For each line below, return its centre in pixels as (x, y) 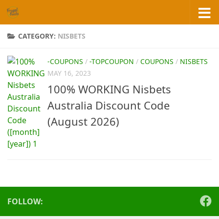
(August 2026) (83, 121)
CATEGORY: (38, 36)
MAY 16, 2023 (69, 73)
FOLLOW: (25, 201)
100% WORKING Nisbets (109, 89)
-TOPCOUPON (112, 61)
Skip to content (43, 15)
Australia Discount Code (109, 105)
